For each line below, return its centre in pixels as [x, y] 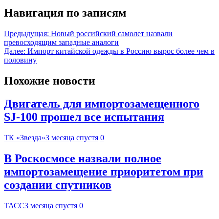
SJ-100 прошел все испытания [84, 117]
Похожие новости [50, 81]
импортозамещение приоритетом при [104, 171]
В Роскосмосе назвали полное [83, 158]
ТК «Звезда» [25, 137]
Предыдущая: [26, 34]
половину [20, 60]
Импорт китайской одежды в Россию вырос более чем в [121, 51]
